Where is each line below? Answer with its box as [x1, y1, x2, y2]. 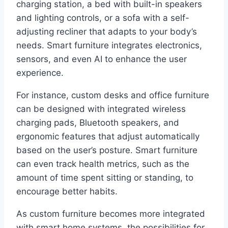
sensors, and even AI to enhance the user [16, 53, 187, 64]
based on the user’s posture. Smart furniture [16, 145, 197, 155]
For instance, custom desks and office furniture [16, 90, 209, 100]
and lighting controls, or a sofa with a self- [16, 12, 189, 23]
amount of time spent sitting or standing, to [16, 172, 193, 183]
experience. [16, 67, 64, 78]
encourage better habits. [16, 186, 118, 196]
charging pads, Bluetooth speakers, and [16, 117, 179, 128]
